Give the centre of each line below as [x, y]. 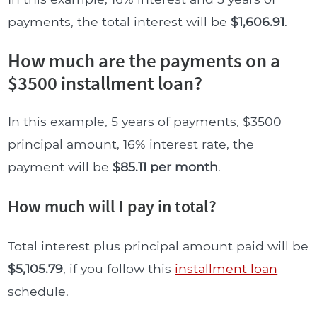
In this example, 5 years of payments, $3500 [145, 121]
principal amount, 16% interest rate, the [131, 144]
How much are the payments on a [144, 60]
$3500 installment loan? [105, 83]
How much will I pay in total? [113, 206]
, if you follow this [119, 268]
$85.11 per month [166, 166]
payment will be [60, 166]
